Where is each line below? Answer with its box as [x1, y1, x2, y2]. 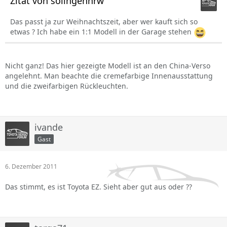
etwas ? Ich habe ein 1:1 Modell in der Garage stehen [10, 27, 194, 37]
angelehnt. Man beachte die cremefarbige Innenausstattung [5, 71, 213, 81]
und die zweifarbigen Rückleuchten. [5, 81, 128, 91]
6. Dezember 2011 [5, 162, 57, 171]
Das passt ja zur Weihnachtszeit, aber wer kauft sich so [10, 17, 198, 26]
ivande [34, 121, 63, 133]
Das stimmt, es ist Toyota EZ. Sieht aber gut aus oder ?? [5, 182, 192, 192]
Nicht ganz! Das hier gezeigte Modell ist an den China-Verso [5, 61, 210, 70]
